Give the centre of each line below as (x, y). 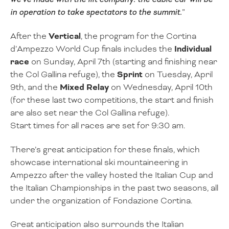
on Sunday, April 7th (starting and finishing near (123, 61)
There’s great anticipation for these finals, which (105, 149)
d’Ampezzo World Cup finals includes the (92, 49)
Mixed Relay (84, 87)
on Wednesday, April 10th (161, 87)
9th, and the (35, 87)
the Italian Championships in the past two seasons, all (114, 188)
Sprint (130, 74)
